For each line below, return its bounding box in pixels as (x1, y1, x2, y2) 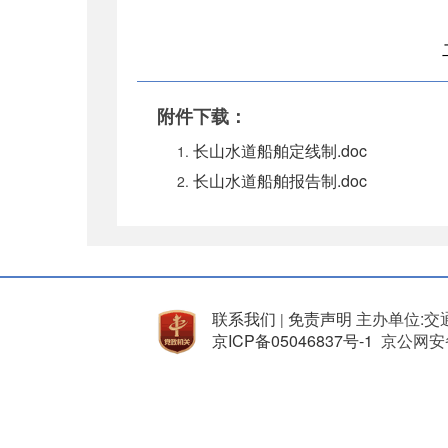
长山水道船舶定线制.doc (193, 138, 367, 162)
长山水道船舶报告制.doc (193, 168, 367, 192)
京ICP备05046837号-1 (212, 328, 373, 352)
